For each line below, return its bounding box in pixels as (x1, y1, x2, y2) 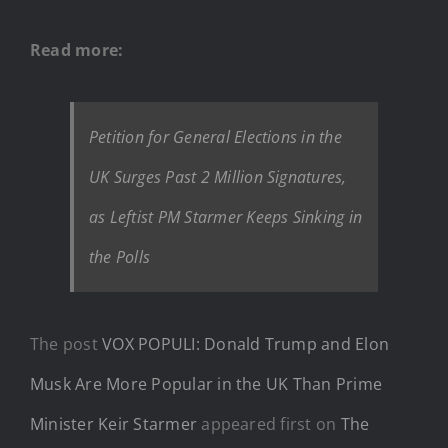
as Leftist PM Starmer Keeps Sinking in (89, 205, 363, 228)
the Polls (89, 245, 151, 268)
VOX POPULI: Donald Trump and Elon (102, 332, 390, 355)
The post (30, 332, 103, 355)
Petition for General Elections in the (89, 125, 342, 148)
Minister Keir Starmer (30, 412, 198, 435)
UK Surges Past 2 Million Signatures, (89, 165, 347, 188)
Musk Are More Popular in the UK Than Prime (30, 372, 383, 395)
